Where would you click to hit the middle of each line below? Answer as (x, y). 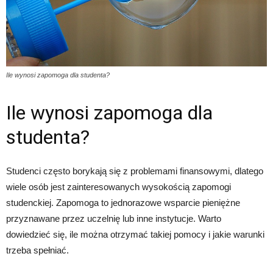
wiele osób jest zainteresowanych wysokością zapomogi (119, 187)
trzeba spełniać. (37, 250)
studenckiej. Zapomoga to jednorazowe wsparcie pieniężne (123, 203)
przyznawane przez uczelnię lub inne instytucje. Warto (114, 219)
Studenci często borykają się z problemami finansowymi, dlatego (135, 171)
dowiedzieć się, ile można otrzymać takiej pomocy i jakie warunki (135, 235)
